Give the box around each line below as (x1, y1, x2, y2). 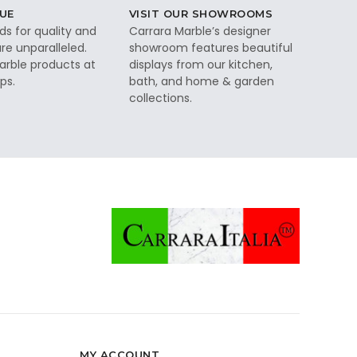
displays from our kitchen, (128, 56, 273, 73)
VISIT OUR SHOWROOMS (128, 6, 273, 20)
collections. (128, 89, 192, 106)
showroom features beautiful (128, 39, 292, 56)
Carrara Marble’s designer (128, 22, 271, 39)
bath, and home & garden (128, 73, 274, 89)
